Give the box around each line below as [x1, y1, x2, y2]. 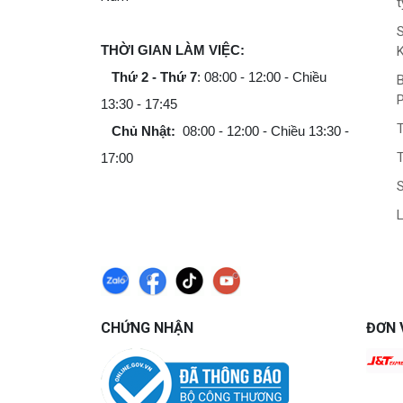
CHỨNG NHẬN [101, 319, 193, 337]
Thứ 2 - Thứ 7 [112, 69, 197, 85]
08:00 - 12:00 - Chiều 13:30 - [175, 123, 349, 139]
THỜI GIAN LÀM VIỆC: [101, 42, 245, 58]
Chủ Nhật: [112, 123, 175, 139]
